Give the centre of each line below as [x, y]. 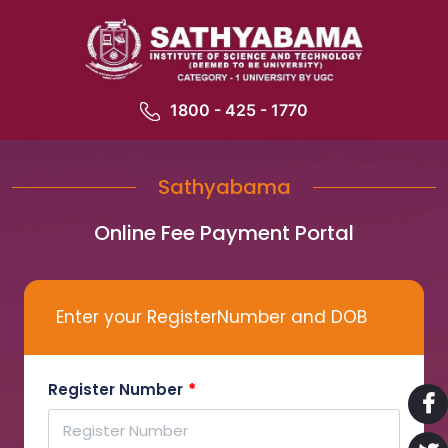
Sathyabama [224, 187]
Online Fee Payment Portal [224, 233]
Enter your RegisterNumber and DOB [211, 317]
